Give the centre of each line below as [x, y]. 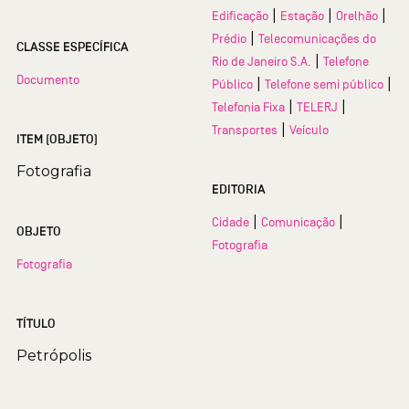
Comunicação [298, 222]
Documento [48, 80]
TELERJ [317, 107]
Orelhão [357, 16]
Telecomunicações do [317, 39]
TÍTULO [36, 324]
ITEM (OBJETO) [57, 140]
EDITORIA [239, 190]
